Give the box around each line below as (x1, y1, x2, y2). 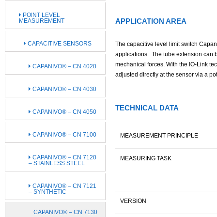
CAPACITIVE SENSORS (26, 40, 92, 47)
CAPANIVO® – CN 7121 (31, 182, 96, 189)
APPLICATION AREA (115, 16, 186, 25)
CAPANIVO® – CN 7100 (31, 131, 96, 138)
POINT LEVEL (21, 11, 60, 18)
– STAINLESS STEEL (29, 159, 85, 167)
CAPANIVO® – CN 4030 (31, 85, 96, 93)
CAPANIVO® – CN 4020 (31, 62, 96, 70)
